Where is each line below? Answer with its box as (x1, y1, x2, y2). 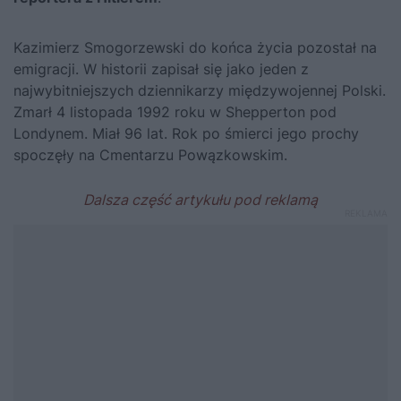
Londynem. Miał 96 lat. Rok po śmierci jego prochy (13, 124, 359, 142)
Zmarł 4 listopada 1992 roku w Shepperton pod (13, 102, 337, 121)
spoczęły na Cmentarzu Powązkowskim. (13, 145, 287, 164)
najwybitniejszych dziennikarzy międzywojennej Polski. (13, 81, 386, 99)
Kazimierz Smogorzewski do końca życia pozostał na (13, 38, 377, 56)
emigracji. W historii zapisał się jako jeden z (13, 59, 309, 78)
